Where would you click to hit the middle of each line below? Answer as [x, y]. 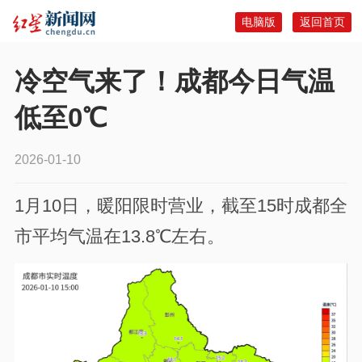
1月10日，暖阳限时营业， [118, 206]
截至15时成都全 [285, 206]
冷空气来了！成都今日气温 [174, 82]
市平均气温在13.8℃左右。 [119, 237]
